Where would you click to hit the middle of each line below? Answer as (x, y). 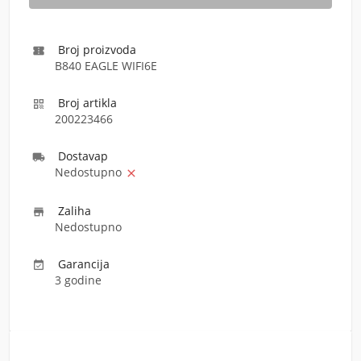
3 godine (78, 280)
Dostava (79, 156)
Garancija (84, 264)
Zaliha (75, 211)
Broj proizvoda (97, 50)
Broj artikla (87, 103)
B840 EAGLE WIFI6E (106, 66)
